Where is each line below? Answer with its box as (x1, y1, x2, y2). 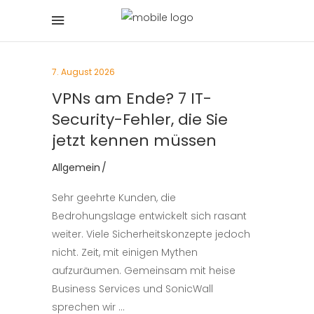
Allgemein (52, 161, 100, 175)
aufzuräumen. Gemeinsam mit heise (52, 264, 235, 278)
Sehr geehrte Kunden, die (52, 191, 176, 205)
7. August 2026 (52, 66, 115, 78)
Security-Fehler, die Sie (52, 109, 228, 130)
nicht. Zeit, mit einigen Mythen (52, 245, 198, 259)
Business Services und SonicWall (52, 282, 213, 296)
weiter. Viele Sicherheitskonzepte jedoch (52, 227, 250, 241)
